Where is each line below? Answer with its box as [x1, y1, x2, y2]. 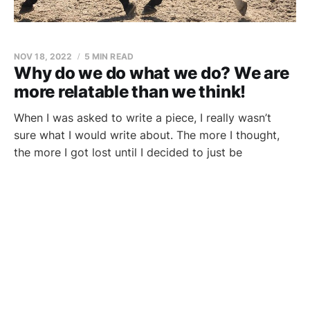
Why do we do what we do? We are [14, 63, 289, 83]
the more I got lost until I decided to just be [14, 145, 242, 159]
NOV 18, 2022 [14, 51, 73, 62]
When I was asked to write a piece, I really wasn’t [14, 111, 271, 125]
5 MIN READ [84, 51, 134, 62]
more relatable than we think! [14, 82, 246, 102]
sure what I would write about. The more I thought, [14, 128, 280, 142]
